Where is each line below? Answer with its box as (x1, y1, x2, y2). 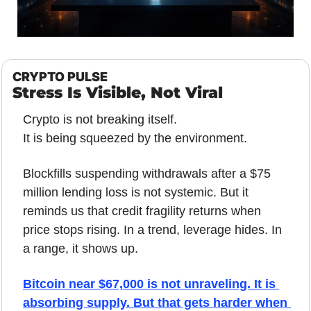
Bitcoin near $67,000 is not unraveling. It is (23, 276, 276, 291)
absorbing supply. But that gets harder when (23, 295, 287, 310)
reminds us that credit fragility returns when (23, 203, 261, 218)
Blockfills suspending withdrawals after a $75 (23, 166, 271, 180)
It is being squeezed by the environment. (23, 131, 247, 145)
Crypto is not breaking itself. (23, 112, 180, 126)
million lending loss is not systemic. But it (23, 185, 249, 199)
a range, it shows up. (23, 241, 138, 255)
